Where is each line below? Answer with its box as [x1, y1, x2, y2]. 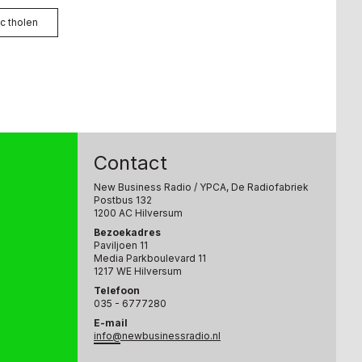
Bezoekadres [94, 225, 161, 238]
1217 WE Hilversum [94, 264, 182, 277]
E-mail [94, 316, 128, 329]
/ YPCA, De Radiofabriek [192, 180, 309, 193]
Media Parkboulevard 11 [94, 251, 206, 264]
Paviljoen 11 [94, 238, 148, 251]
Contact [94, 150, 167, 175]
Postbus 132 [94, 193, 152, 206]
